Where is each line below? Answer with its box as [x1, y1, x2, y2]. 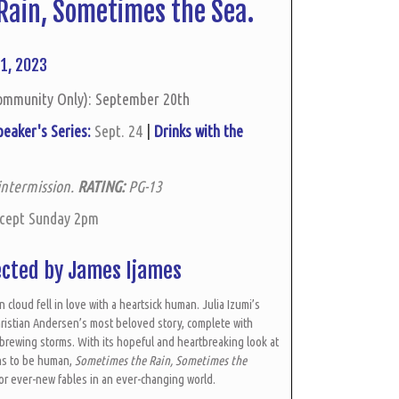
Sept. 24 [94, 122, 146, 140]
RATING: [77, 177, 125, 195]
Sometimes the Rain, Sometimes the [75, 353, 247, 368]
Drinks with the [154, 122, 243, 140]
